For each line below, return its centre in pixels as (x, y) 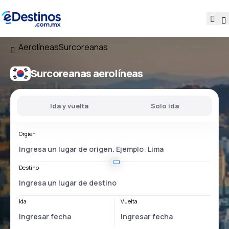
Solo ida (165, 106)
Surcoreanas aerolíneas (87, 73)
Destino (29, 167)
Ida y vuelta (69, 106)
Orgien (27, 134)
